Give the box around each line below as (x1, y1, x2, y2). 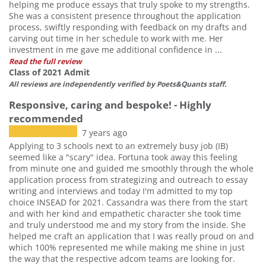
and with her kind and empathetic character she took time (9, 207, 241, 219)
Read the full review (9, 56, 82, 66)
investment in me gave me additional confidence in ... (9, 43, 222, 55)
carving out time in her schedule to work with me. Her (9, 32, 223, 44)
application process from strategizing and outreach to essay (9, 173, 248, 185)
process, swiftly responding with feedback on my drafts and (9, 21, 247, 33)
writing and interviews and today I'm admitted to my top (9, 185, 233, 197)
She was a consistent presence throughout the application (9, 9, 241, 21)
